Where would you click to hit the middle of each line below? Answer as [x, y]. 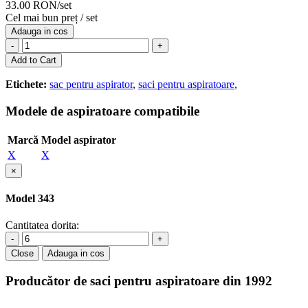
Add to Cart [34, 60]
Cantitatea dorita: [42, 225]
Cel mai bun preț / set [52, 18]
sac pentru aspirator [91, 85]
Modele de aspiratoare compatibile [102, 111]
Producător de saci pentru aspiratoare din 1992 [139, 281]
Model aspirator [79, 140]
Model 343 [30, 199]
